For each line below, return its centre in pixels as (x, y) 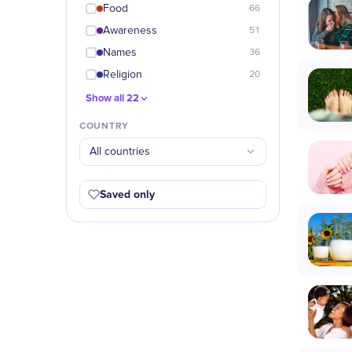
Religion (123, 75)
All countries (120, 152)
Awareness (130, 31)
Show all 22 (112, 98)
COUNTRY (104, 126)
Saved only (127, 194)
